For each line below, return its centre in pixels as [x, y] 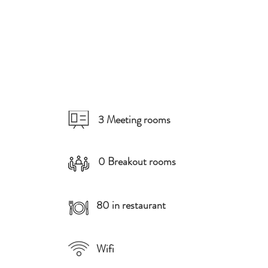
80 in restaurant [131, 205]
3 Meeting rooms [134, 120]
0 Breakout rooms [137, 162]
